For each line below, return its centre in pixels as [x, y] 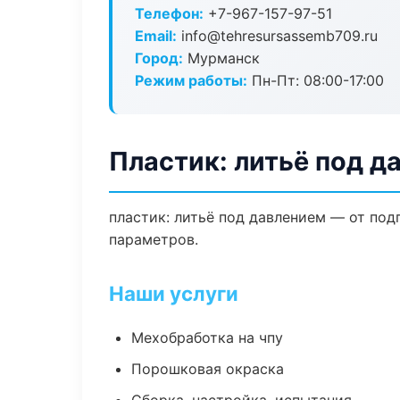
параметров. [154, 239]
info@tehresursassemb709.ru [277, 36]
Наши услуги [174, 293]
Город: [159, 58]
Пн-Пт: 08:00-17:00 [316, 80]
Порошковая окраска [208, 369]
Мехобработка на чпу [207, 337]
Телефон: [169, 13]
